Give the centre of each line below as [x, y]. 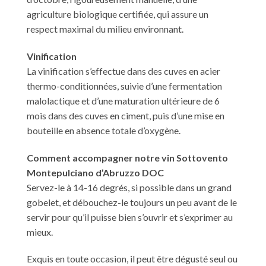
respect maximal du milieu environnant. [105, 28]
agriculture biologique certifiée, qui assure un [118, 14]
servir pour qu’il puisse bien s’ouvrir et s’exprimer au [130, 217]
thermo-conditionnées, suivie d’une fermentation [124, 85]
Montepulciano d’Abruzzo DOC [95, 172]
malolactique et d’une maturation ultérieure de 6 [123, 100]
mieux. [40, 232]
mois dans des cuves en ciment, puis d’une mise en [126, 115]
